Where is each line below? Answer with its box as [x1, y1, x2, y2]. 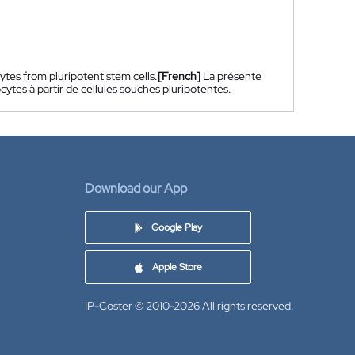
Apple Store [152, 261, 202, 273]
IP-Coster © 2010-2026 [85, 299, 200, 313]
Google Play [151, 221, 202, 234]
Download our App [85, 180, 187, 197]
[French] [158, 69, 200, 83]
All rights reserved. [202, 299, 294, 313]
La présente [203, 69, 261, 83]
